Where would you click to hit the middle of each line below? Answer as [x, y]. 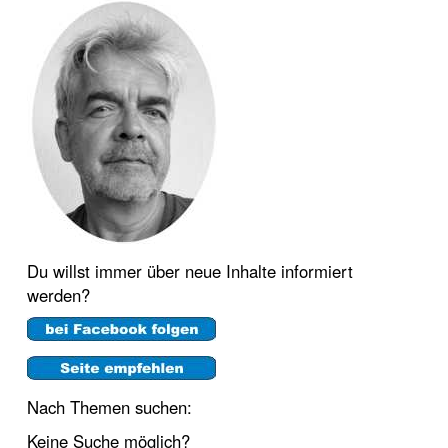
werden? [58, 295]
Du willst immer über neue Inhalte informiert [190, 271]
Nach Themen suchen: [109, 407]
